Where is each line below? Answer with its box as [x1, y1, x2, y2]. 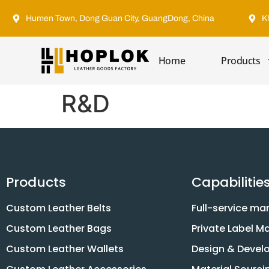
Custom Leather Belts [6, 201, 111, 215]
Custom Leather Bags [6, 222, 112, 235]
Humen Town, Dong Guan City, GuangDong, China [25, 14, 214, 23]
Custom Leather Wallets [6, 242, 124, 256]
